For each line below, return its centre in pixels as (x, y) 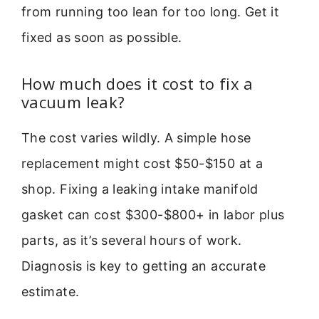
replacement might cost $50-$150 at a (142, 163)
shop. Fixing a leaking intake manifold (140, 189)
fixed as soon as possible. (102, 38)
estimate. (51, 291)
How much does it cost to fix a (137, 83)
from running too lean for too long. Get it (151, 12)
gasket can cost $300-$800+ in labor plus (153, 214)
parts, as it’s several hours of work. (132, 240)
